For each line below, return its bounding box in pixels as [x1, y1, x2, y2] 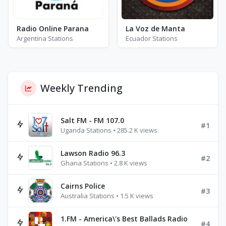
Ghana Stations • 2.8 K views [61, 158, 147, 168]
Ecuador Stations [126, 34, 178, 43]
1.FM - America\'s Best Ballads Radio [61, 214, 188, 224]
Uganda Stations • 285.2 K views [61, 126, 157, 135]
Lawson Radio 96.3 [61, 148, 125, 158]
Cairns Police [61, 181, 105, 191]
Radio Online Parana [17, 24, 89, 34]
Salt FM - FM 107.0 [61, 116, 124, 126]
